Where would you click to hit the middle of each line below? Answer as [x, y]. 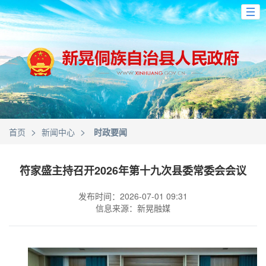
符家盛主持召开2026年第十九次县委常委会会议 [133, 170]
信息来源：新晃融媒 [133, 208]
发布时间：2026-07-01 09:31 [133, 196]
